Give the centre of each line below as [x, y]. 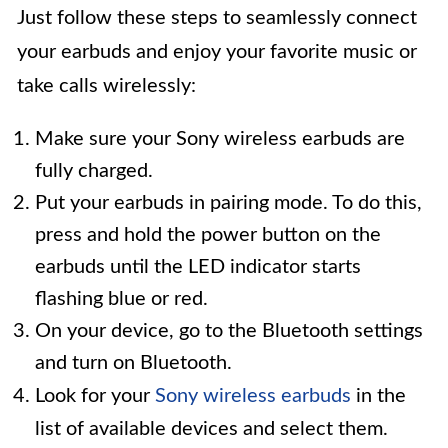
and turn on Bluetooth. [133, 363]
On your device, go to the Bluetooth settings [229, 331]
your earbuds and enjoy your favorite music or [217, 52]
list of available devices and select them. [211, 429]
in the [378, 396]
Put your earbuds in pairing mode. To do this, [228, 203]
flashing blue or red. [121, 299]
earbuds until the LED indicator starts [198, 267]
